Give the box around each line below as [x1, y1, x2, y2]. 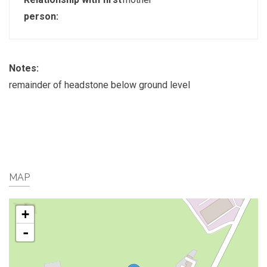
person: [24, 10, 61, 22]
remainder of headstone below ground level [9, 79, 190, 91]
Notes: [9, 62, 41, 74]
